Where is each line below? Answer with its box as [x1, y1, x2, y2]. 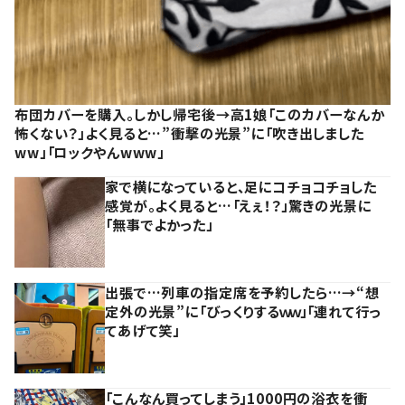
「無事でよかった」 [105, 214, 213, 235]
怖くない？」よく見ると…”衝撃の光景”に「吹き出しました [14, 123, 364, 144]
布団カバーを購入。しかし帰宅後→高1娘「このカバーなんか [14, 104, 385, 125]
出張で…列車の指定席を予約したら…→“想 [105, 282, 381, 303]
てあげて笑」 [105, 320, 181, 341]
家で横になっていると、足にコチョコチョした [105, 176, 377, 197]
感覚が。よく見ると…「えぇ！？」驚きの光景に [105, 195, 372, 216]
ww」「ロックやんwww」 [14, 142, 165, 163]
